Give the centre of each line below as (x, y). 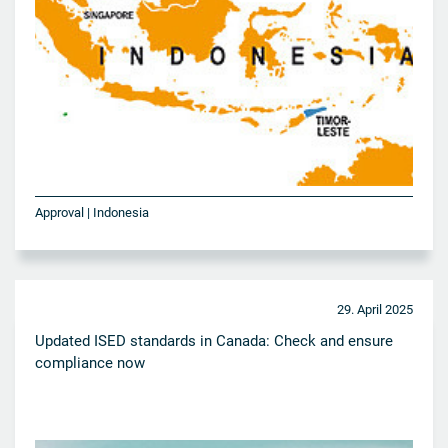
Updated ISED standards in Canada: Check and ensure (214, 340)
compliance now (90, 362)
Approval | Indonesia (92, 212)
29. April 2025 (375, 309)
